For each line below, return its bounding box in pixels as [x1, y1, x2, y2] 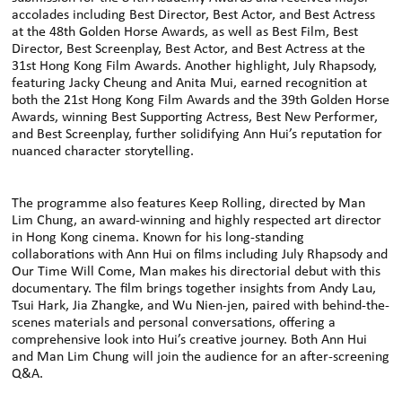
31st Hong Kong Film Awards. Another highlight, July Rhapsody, [12, 58, 378, 74]
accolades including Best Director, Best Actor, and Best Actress [12, 7, 376, 22]
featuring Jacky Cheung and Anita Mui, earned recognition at [12, 75, 368, 91]
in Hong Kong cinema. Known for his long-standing [12, 230, 305, 245]
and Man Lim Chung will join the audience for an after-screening [12, 349, 390, 364]
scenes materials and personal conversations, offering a [12, 315, 336, 330]
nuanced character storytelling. [12, 144, 195, 159]
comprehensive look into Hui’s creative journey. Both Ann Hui [12, 332, 368, 347]
